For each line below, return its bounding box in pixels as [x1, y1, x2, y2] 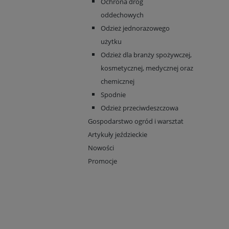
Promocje [88, 156, 117, 166]
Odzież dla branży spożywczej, [101, 50, 192, 59]
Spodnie [101, 90, 126, 99]
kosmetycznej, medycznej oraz [101, 63, 193, 73]
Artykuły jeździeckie [88, 130, 147, 139]
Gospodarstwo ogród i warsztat [88, 117, 184, 126]
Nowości [88, 143, 114, 152]
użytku [101, 37, 122, 46]
